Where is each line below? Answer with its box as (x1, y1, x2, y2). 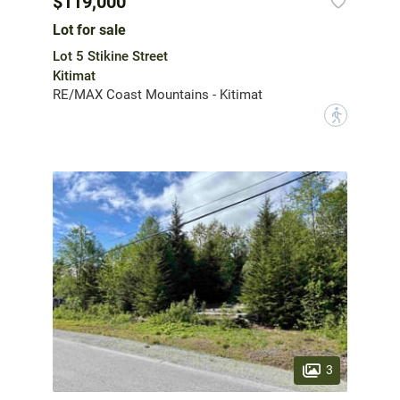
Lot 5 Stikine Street (53, 47, 168, 64)
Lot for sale (53, 21, 126, 38)
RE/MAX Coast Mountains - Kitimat (53, 86, 262, 103)
